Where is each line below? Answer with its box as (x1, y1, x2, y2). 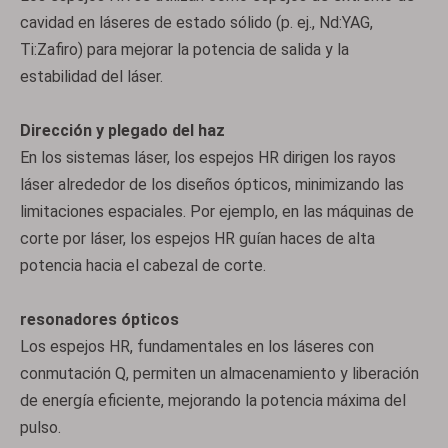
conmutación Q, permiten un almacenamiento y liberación (20, 364, 419, 383)
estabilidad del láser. (20, 67, 163, 86)
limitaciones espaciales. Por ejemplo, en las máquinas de (20, 202, 414, 221)
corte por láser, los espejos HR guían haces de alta (20, 229, 375, 248)
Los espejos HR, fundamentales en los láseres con (20, 337, 374, 356)
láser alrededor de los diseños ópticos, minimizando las (20, 175, 404, 194)
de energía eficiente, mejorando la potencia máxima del (20, 391, 406, 410)
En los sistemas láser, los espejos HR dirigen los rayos (20, 148, 396, 167)
